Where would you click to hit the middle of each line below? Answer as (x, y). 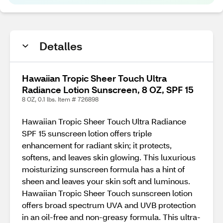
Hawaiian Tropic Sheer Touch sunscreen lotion (107, 193)
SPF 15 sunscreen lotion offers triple (87, 133)
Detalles (61, 46)
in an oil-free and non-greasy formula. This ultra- (111, 217)
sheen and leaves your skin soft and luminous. (106, 181)
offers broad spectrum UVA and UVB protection (109, 205)
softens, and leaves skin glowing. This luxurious (109, 157)
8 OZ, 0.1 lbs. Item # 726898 (60, 99)
